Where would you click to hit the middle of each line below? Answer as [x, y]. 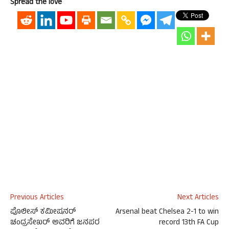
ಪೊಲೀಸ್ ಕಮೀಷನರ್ [43, 212]
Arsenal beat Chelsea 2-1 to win [167, 212]
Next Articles [198, 198]
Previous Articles [37, 198]
